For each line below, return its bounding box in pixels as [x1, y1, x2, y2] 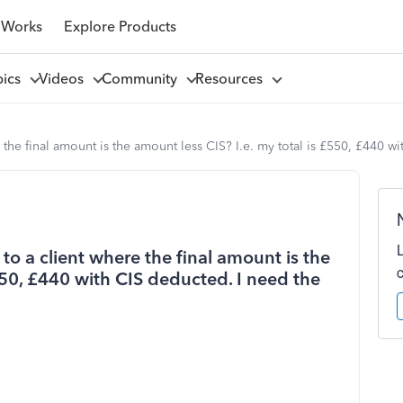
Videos [38, 69, 91, 87]
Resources [194, 69, 270, 87]
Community [101, 69, 184, 87]
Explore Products [63, 17, 176, 35]
